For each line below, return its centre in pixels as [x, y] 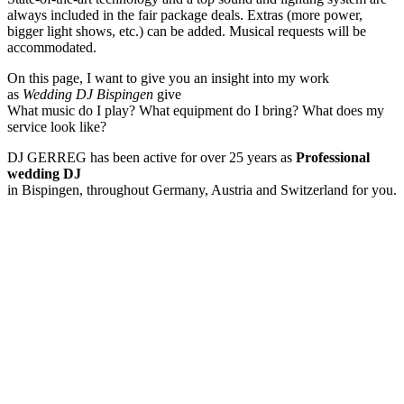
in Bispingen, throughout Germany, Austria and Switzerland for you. [202, 190]
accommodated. [52, 48]
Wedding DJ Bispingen [88, 95]
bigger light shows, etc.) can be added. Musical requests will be [187, 32]
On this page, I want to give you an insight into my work [168, 78]
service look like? [57, 127]
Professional [333, 158]
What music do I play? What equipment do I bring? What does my [196, 111]
